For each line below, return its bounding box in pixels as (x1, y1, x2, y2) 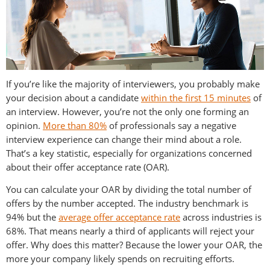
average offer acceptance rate (58, 210, 180, 223)
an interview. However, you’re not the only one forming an (6, 105, 249, 118)
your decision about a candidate (6, 91, 141, 104)
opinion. (6, 119, 43, 131)
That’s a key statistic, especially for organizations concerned (6, 146, 252, 159)
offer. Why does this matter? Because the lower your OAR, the (6, 238, 262, 251)
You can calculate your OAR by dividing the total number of (6, 183, 251, 195)
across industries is (180, 210, 262, 223)
